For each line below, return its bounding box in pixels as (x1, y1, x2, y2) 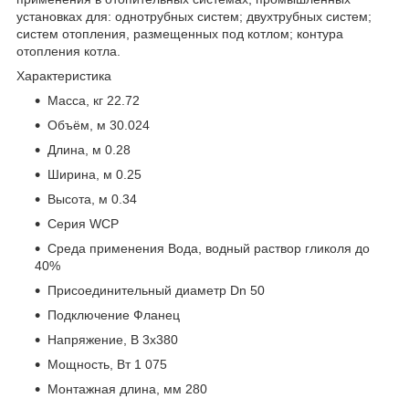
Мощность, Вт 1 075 (47, 356, 167, 372)
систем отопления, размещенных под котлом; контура (16, 26, 343, 41)
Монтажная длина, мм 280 (47, 381, 207, 396)
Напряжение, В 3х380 (47, 331, 178, 347)
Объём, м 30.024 (47, 117, 150, 132)
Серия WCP (47, 215, 119, 231)
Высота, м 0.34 (47, 191, 137, 206)
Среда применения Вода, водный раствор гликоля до (47, 240, 370, 256)
